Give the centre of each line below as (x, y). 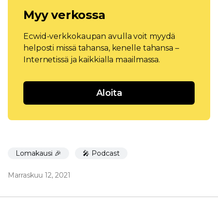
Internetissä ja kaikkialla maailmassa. (92, 60)
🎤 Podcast (101, 154)
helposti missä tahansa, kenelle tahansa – (101, 48)
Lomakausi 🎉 (38, 154)
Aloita (109, 93)
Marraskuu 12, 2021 (39, 175)
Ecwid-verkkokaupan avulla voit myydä (100, 36)
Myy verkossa (64, 15)
